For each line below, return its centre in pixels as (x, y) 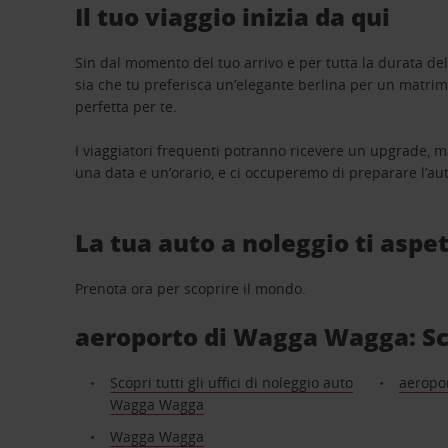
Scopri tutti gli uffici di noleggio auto (231, 382)
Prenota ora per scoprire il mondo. (191, 288)
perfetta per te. (126, 106)
